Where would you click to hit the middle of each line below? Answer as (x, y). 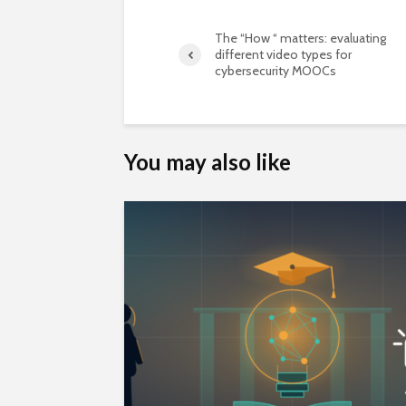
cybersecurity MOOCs (275, 71)
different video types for (283, 54)
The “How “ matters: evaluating (300, 38)
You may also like (208, 162)
